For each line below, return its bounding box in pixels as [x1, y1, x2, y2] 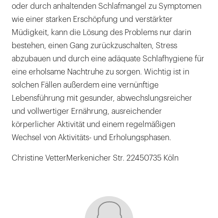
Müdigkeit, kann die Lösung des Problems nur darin [12, 29, 191, 37]
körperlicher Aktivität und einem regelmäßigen [12, 121, 175, 129]
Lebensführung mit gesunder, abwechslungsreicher [12, 94, 192, 103]
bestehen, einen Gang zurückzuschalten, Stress [12, 42, 177, 50]
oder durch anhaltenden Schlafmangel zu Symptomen [12, 2, 201, 11]
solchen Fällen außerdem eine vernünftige [12, 81, 159, 90]
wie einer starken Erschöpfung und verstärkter [12, 16, 173, 24]
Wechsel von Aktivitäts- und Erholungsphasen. [12, 134, 171, 142]
